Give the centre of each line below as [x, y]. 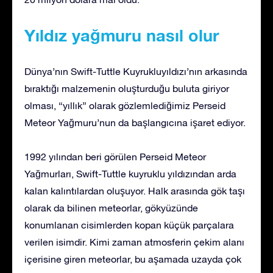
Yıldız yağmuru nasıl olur [122, 35]
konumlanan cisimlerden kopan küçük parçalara [129, 225]
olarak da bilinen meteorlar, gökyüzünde [111, 207]
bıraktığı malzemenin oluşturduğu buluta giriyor [127, 88]
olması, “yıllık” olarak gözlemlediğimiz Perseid [125, 105]
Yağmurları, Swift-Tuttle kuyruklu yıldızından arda [130, 173]
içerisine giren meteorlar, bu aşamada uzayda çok [133, 259]
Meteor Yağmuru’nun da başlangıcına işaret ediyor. [135, 122]
